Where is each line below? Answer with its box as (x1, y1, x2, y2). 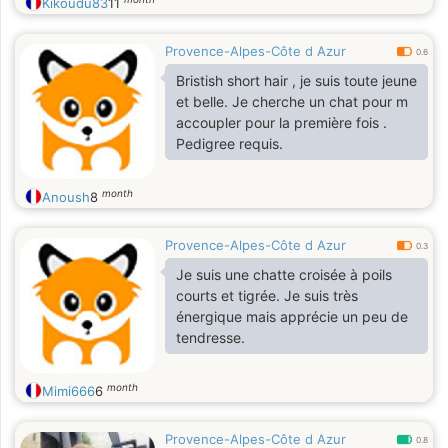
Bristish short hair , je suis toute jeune (176, 72, 417, 89)
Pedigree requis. (176, 135, 283, 152)
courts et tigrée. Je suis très (176, 287, 358, 304)
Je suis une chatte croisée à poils (176, 266, 392, 283)
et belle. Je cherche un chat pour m (176, 93, 408, 110)
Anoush (42, 189, 90, 205)
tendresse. (176, 329, 245, 346)
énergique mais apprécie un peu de (176, 308, 408, 325)
